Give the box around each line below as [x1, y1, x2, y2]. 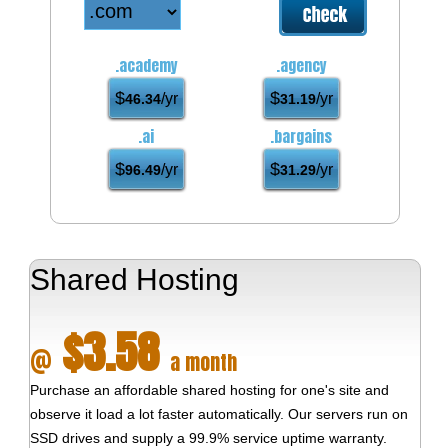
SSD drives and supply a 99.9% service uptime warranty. [29, 429, 387, 446]
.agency [275, 53, 327, 77]
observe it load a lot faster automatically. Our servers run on [29, 405, 408, 422]
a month [164, 346, 237, 378]
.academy [114, 53, 178, 77]
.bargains [270, 124, 333, 148]
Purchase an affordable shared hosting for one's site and [29, 381, 389, 398]
